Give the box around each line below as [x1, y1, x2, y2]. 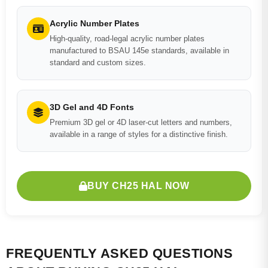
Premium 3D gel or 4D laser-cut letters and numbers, [50, 118, 232, 127]
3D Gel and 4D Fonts [50, 102, 134, 112]
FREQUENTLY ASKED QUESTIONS [6, 246, 233, 261]
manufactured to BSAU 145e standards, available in [50, 46, 229, 55]
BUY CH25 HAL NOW [87, 181, 190, 191]
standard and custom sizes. [50, 58, 146, 67]
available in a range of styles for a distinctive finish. [50, 130, 228, 139]
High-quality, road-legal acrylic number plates [50, 34, 205, 43]
